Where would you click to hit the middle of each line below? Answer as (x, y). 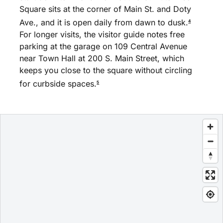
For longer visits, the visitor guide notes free (102, 35)
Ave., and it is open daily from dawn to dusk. (104, 23)
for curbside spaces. (58, 84)
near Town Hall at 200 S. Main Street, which (102, 58)
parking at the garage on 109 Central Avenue (104, 47)
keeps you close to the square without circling (106, 70)
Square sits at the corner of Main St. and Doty (106, 9)
